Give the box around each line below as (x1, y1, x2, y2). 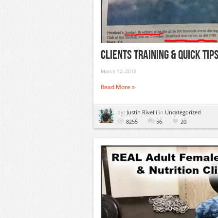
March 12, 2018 (101, 68, 137, 74)
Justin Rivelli (127, 109, 159, 116)
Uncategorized (165, 109, 201, 116)
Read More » (101, 83, 135, 91)
